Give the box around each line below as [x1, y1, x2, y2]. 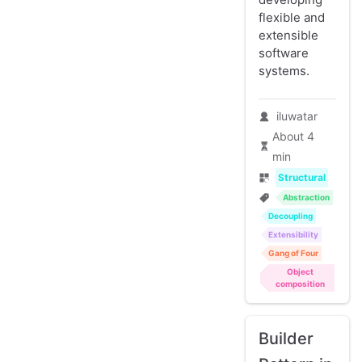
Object [286, 267, 314, 277]
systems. [259, 63, 309, 79]
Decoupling [268, 211, 313, 221]
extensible [259, 27, 318, 44]
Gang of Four [268, 248, 318, 259]
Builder [259, 329, 314, 349]
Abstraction [282, 192, 330, 203]
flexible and [259, 10, 325, 26]
